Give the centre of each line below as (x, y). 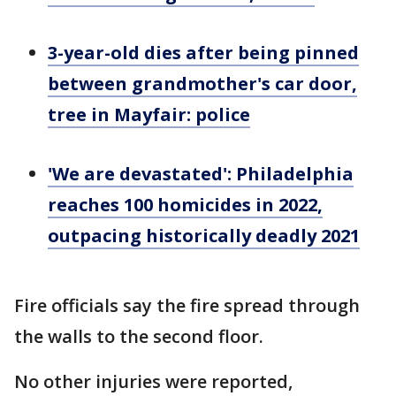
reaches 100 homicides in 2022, (185, 205)
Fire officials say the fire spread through (187, 306)
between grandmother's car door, (202, 84)
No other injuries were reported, (153, 382)
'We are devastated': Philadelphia (201, 174)
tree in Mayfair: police (149, 115)
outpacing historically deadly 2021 (204, 236)
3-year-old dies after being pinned (203, 53)
